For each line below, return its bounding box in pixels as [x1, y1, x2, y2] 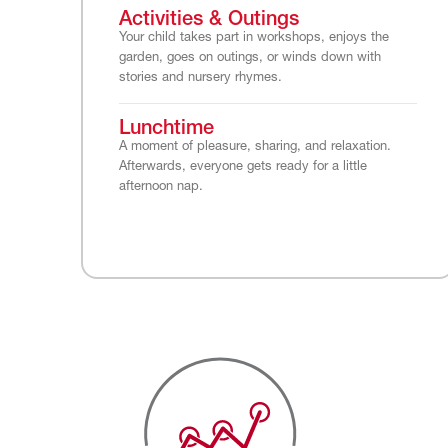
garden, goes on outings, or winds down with [118, 51, 381, 65]
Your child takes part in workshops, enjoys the [118, 31, 389, 45]
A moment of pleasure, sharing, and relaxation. [118, 140, 391, 154]
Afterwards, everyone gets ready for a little [118, 160, 367, 174]
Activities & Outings [118, 10, 299, 31]
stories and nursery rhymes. [118, 71, 282, 85]
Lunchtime [118, 119, 214, 140]
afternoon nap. [118, 180, 203, 194]
